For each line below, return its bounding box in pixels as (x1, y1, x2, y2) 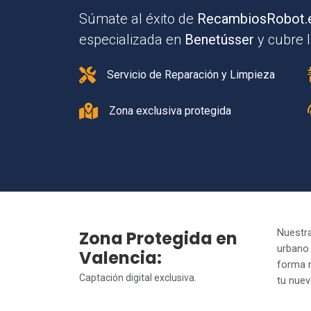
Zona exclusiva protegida (109, 104, 231, 117)
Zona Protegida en (79, 226, 237, 250)
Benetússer (185, 31, 254, 48)
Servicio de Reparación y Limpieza (107, 68, 275, 81)
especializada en (79, 31, 185, 48)
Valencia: (79, 246, 162, 269)
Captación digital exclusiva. (79, 271, 196, 283)
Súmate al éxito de (79, 10, 197, 27)
